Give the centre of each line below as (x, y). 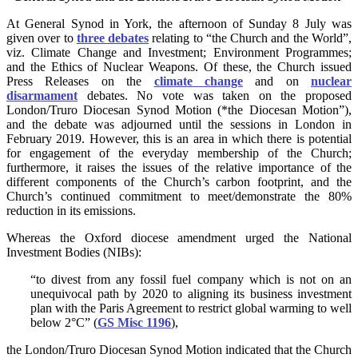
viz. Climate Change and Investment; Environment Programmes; (179, 53)
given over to (42, 38)
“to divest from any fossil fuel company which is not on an (191, 280)
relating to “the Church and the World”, (251, 38)
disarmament (42, 96)
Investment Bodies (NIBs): (74, 253)
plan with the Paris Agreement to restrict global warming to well (191, 308)
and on (276, 82)
